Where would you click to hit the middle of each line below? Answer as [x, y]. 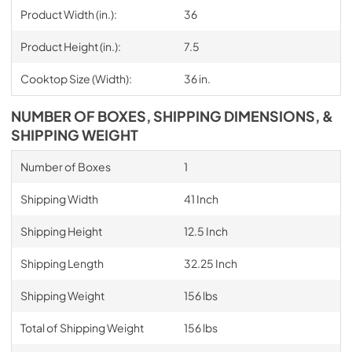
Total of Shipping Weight [82, 327]
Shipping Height [61, 231]
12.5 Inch [205, 231]
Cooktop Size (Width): [76, 78]
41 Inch [201, 198]
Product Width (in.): [68, 14]
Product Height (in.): [70, 46]
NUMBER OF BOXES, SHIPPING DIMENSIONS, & [172, 116]
